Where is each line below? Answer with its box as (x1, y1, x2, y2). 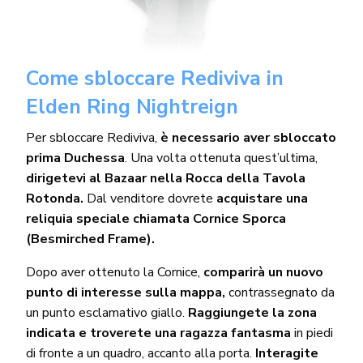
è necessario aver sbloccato (160, 128, 337, 147)
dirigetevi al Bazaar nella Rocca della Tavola (25, 169, 306, 187)
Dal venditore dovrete (83, 189, 217, 207)
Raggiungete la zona (188, 303, 318, 322)
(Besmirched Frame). (25, 229, 155, 248)
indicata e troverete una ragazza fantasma (25, 323, 292, 342)
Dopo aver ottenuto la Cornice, (25, 263, 201, 281)
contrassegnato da (225, 283, 335, 301)
